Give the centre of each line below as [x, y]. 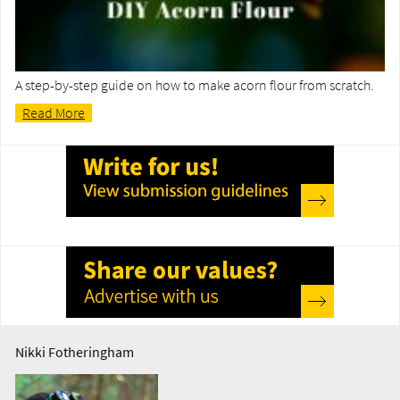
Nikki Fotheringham [75, 352]
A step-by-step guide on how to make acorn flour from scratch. [195, 85]
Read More [54, 113]
